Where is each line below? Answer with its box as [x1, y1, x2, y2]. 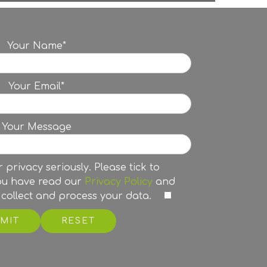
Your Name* [7, 41, 66, 52]
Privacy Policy [84, 176, 153, 188]
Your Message [1, 122, 72, 133]
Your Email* [8, 81, 64, 92]
